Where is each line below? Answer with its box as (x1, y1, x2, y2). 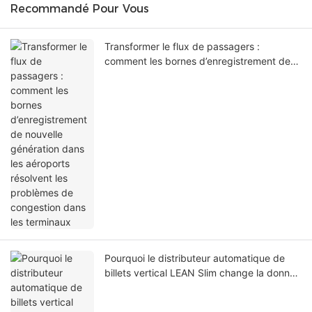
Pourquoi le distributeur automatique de (104, 252, 285, 265)
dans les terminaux (104, 99, 190, 111)
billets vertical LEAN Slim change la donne (104, 267, 295, 279)
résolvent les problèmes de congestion (104, 84, 280, 97)
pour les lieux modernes (104, 281, 212, 294)
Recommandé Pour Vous (10, 2, 149, 16)
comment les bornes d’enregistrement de (104, 55, 290, 68)
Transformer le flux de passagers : (104, 40, 260, 53)
